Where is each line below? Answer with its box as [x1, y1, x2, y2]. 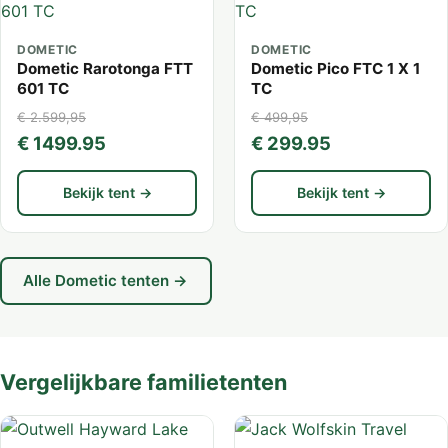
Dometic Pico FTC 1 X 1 [251, 59, 420, 79]
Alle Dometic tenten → [23, 271, 189, 291]
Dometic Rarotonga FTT [17, 59, 193, 79]
